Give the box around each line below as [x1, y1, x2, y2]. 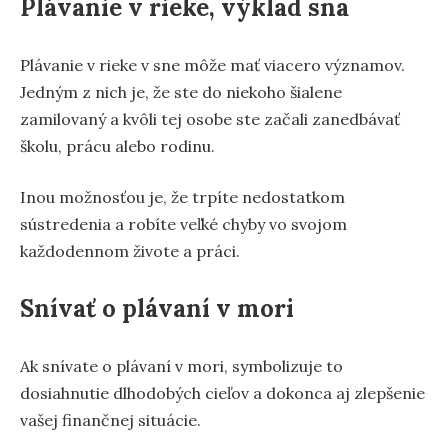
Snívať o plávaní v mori [20, 292, 294, 324]
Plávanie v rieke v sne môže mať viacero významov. [20, 54, 405, 75]
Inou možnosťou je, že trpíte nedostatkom [20, 186, 345, 207]
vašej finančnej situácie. [20, 409, 201, 430]
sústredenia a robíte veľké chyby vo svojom [20, 213, 347, 234]
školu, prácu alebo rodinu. [20, 135, 215, 156]
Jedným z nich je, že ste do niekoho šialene [20, 81, 342, 102]
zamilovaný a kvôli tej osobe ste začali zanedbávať [20, 108, 400, 129]
